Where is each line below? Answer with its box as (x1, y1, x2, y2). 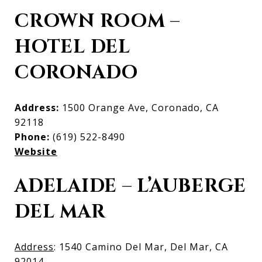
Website (15, 144, 57, 158)
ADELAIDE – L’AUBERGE (15, 173, 246, 199)
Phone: (15, 130, 53, 143)
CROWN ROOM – (15, 8, 180, 34)
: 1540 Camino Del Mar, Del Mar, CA (54, 240, 228, 253)
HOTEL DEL (15, 34, 130, 60)
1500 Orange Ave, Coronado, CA (62, 101, 219, 114)
